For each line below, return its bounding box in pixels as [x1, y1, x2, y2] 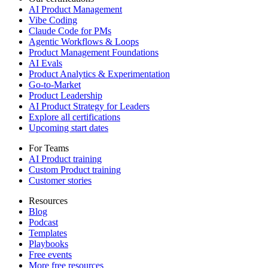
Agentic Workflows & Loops [29, 36, 139, 47]
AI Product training [29, 153, 102, 164]
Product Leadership [29, 90, 102, 100]
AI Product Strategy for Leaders [29, 100, 150, 111]
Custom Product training [29, 164, 121, 175]
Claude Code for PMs [29, 25, 111, 36]
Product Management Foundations [29, 47, 159, 57]
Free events [29, 249, 72, 260]
